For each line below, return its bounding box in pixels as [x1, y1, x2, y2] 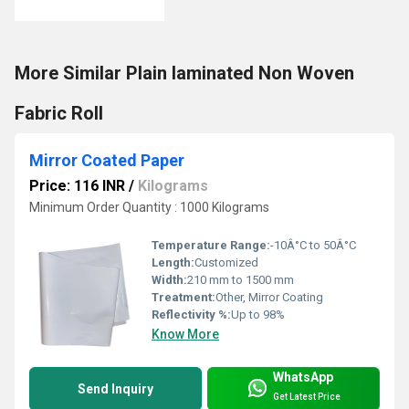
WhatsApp [273, 370, 333, 385]
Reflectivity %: [152, 308, 231, 322]
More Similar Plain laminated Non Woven [15, 61, 354, 84]
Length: [152, 256, 194, 270]
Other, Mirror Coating [215, 290, 323, 305]
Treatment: [152, 290, 215, 305]
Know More [152, 327, 219, 342]
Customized [194, 256, 258, 270]
